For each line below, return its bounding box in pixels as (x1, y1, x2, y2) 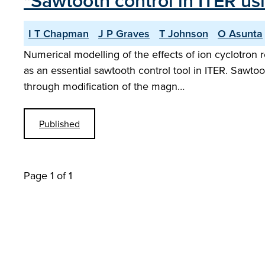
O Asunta (218, 26, 263, 41)
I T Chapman (28, 26, 89, 41)
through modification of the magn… (24, 79, 185, 93)
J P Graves (98, 26, 150, 41)
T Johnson (159, 26, 208, 41)
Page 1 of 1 (24, 168, 72, 183)
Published (39, 117, 80, 130)
